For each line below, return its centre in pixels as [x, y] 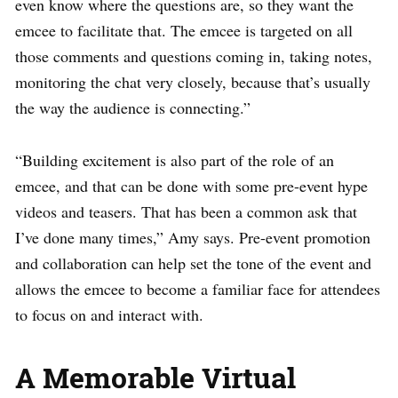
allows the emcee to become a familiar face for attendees [198, 288]
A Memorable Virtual [155, 377]
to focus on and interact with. [109, 314]
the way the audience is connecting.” [133, 107]
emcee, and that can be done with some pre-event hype [191, 185]
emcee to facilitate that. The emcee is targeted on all [184, 30]
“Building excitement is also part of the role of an [175, 159]
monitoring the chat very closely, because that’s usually [193, 81]
